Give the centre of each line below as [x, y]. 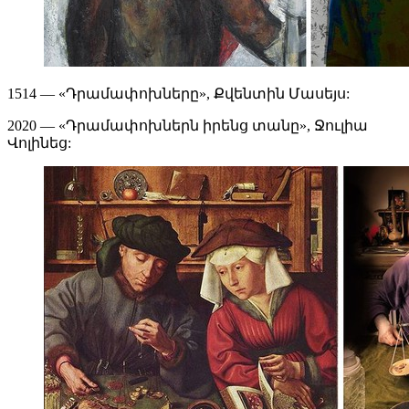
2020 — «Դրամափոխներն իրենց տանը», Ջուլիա [188, 126]
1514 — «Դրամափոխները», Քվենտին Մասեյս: [178, 94]
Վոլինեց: [39, 143]
